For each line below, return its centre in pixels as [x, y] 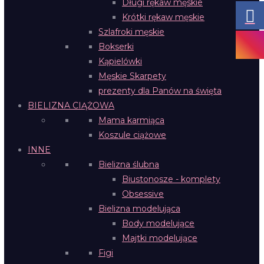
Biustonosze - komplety [171, 179]
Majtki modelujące [160, 238]
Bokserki [116, 47]
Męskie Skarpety [132, 76]
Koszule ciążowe [132, 135]
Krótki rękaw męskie [163, 17]
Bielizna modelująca [139, 209]
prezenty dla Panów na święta [160, 91]
